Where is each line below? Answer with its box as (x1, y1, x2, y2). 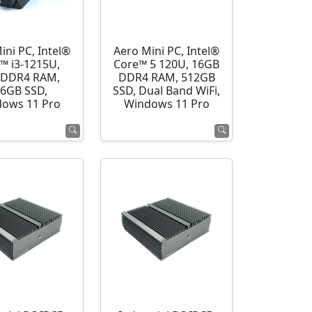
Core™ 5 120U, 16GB (114, 58, 220, 71)
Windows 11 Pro (123, 97, 210, 111)
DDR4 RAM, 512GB (118, 71, 215, 84)
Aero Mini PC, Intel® (114, 45, 220, 58)
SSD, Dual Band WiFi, (113, 84, 221, 97)
